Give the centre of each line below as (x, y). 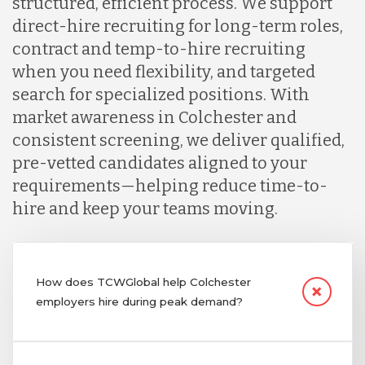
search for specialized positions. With (161, 95)
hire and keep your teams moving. (145, 209)
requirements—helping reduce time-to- (170, 186)
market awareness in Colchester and (154, 118)
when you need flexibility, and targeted (164, 72)
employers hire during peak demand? (139, 302)
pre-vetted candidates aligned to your (160, 163)
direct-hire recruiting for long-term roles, (178, 26)
